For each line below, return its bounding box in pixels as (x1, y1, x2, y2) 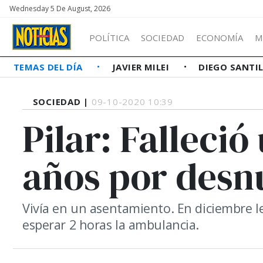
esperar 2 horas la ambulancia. (22, 216, 200, 233)
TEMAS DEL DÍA (14, 61, 86, 73)
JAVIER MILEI (112, 61, 172, 73)
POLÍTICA (89, 31, 129, 43)
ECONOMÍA (196, 31, 243, 43)
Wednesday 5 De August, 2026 (9, 4, 110, 14)
